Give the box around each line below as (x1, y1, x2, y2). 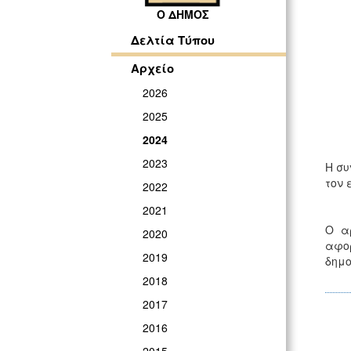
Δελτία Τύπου (131, 31, 215, 49)
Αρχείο (131, 60, 174, 78)
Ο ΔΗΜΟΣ (156, 6, 209, 23)
